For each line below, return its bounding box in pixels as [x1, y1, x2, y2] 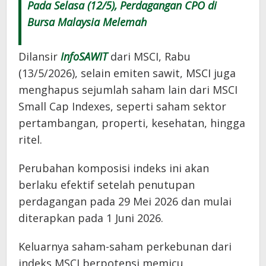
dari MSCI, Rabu [107, 49, 191, 64]
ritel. [18, 132, 42, 147]
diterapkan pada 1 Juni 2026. [18, 211, 163, 226]
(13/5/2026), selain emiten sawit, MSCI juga [18, 66, 236, 81]
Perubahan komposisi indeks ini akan [18, 161, 209, 176]
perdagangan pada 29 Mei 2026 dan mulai [18, 194, 232, 209]
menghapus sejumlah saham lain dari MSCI [18, 83, 237, 97]
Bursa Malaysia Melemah [27, 15, 147, 30]
